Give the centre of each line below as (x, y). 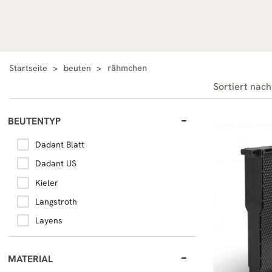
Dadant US (56, 164)
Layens (49, 220)
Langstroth (56, 201)
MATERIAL (30, 259)
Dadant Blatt (60, 145)
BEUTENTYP (34, 121)
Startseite (28, 68)
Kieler (47, 182)
